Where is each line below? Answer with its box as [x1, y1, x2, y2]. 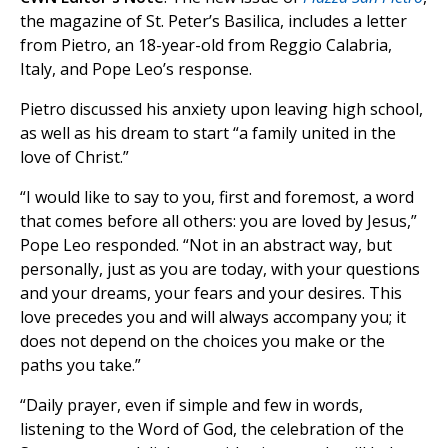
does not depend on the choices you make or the [20, 330, 385, 353]
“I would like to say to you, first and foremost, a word [20, 186, 414, 209]
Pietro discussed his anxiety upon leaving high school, [20, 98, 423, 121]
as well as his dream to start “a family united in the [20, 122, 396, 145]
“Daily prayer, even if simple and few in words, [20, 394, 363, 417]
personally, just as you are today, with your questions [20, 258, 420, 281]
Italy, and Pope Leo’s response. [20, 58, 252, 81]
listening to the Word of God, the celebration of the [20, 418, 404, 441]
